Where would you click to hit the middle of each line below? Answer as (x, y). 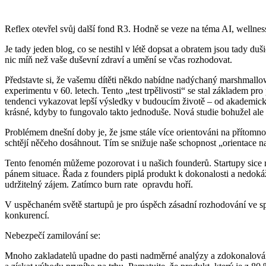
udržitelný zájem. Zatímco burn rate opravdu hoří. (99, 184)
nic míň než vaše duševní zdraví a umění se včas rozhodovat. (118, 59)
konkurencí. (27, 215)
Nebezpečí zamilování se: (53, 235)
